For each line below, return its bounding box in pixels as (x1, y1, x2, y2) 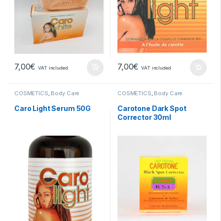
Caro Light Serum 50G (14, 104, 91, 112)
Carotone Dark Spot (117, 104, 186, 112)
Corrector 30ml (117, 112, 172, 121)
